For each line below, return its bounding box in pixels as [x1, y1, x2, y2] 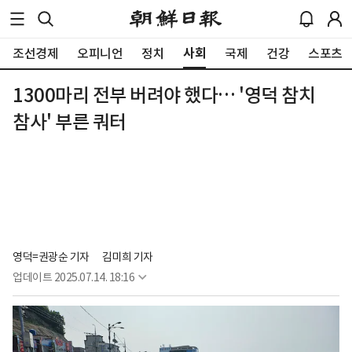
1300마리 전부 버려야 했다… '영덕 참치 [13, 83, 315, 108]
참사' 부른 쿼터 [13, 110, 126, 134]
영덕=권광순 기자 [13, 249, 90, 264]
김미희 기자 [101, 249, 155, 264]
